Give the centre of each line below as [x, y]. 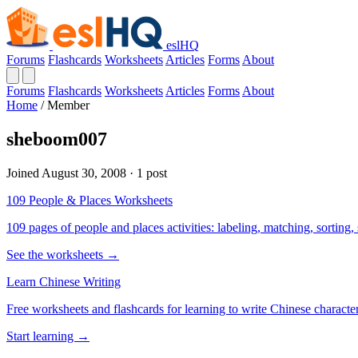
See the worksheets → [63, 254]
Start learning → [48, 336]
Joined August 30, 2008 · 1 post [87, 173]
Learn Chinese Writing [64, 281]
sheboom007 [57, 139]
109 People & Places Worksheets [89, 200]
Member [68, 105]
